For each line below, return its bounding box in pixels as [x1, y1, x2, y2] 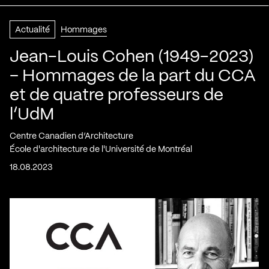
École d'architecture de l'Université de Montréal [10, 145, 192, 154]
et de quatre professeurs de [10, 87, 223, 104]
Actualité [15, 25, 50, 34]
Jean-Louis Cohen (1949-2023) [10, 49, 254, 65]
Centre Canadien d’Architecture [10, 131, 133, 141]
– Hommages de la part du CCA [10, 68, 256, 85]
